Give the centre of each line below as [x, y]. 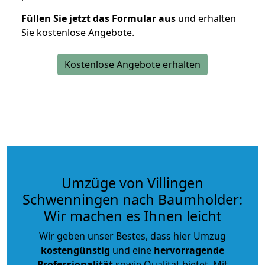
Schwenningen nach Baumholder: [132, 199]
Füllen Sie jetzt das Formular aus [98, 18]
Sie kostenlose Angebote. [78, 32]
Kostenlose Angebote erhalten [132, 64]
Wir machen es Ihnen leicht [132, 216]
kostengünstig [75, 250]
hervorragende [189, 250]
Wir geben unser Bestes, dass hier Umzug [132, 236]
